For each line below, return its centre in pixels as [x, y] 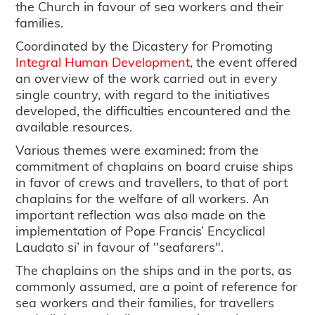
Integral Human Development [103, 61]
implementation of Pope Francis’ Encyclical [141, 230]
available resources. [74, 126]
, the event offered [244, 61]
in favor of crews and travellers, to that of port [152, 181]
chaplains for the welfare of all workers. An [143, 198]
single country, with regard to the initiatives [143, 94]
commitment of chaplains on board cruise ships [155, 165]
